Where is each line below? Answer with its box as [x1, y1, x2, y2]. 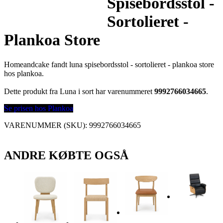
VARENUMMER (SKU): [4, 120, 89, 129]
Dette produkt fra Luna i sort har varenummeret [4, 87, 154, 96]
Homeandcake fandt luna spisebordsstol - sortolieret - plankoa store [4, 60, 214, 69]
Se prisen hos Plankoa [4, 104, 73, 112]
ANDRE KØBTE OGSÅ [4, 148, 128, 162]
